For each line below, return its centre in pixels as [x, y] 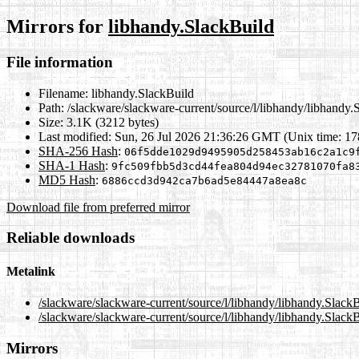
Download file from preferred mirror [98, 207]
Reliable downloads [71, 238]
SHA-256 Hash [78, 151]
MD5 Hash [67, 179]
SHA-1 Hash [72, 165]
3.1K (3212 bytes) [111, 122]
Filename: [63, 93]
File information [60, 62]
